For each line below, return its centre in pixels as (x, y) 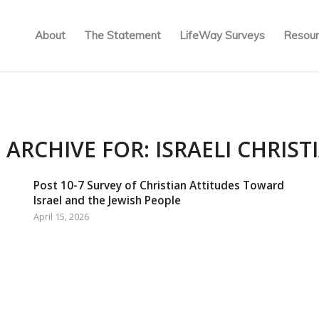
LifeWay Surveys (223, 35)
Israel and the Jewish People (107, 200)
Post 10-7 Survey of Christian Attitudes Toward (158, 185)
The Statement (123, 35)
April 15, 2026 (61, 217)
